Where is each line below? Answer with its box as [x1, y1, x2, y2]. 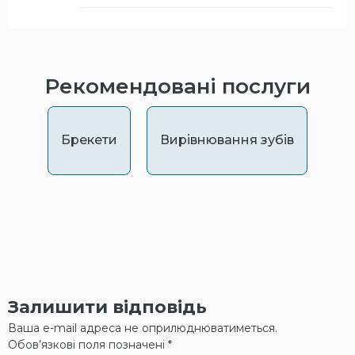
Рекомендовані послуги [44, 73, 311, 99]
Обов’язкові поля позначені [8, 337, 168, 352]
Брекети [61, 132, 117, 147]
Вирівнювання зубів [160, 132, 294, 147]
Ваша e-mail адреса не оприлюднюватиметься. [8, 320, 277, 335]
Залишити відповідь [8, 296, 207, 318]
